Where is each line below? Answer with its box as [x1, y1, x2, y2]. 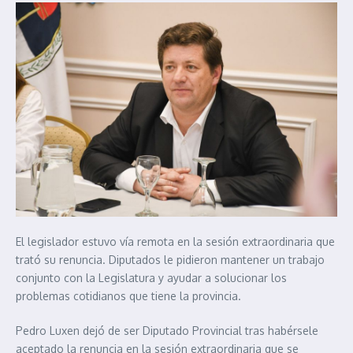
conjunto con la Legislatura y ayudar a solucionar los [16, 271, 287, 284]
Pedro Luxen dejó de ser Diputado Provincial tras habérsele [16, 324, 318, 337]
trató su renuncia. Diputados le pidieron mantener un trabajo [16, 253, 325, 266]
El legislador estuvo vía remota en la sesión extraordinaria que [16, 235, 335, 248]
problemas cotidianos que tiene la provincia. [16, 289, 241, 303]
